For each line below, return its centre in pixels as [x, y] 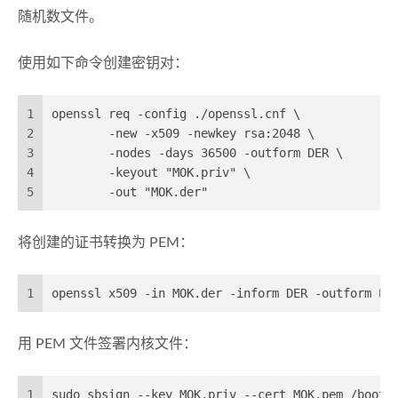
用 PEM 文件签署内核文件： [107, 344]
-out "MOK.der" [130, 192]
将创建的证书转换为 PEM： [106, 243]
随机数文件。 [60, 17]
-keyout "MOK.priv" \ [151, 173]
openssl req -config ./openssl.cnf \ [176, 114]
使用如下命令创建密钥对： [103, 64]
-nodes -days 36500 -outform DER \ [197, 153]
